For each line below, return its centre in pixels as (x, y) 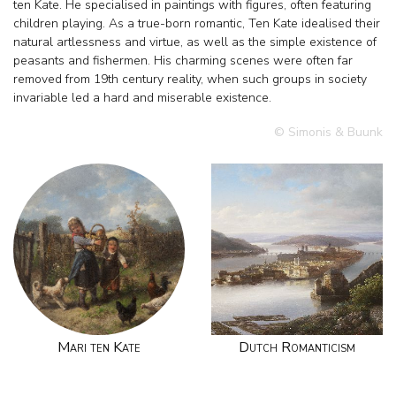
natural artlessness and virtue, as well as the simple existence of (195, 42)
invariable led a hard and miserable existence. (142, 97)
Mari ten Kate (99, 347)
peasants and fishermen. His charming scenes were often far (183, 60)
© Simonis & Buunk (328, 132)
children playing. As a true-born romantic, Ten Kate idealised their (197, 23)
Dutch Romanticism (297, 347)
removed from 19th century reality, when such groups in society (190, 79)
